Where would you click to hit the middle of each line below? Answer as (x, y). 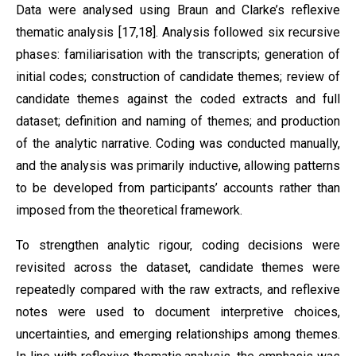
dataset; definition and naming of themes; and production (178, 121)
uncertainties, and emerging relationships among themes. (178, 334)
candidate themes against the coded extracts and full (178, 99)
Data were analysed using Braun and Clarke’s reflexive (178, 10)
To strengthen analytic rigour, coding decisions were (178, 245)
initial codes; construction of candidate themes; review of (178, 77)
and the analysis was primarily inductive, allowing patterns (178, 166)
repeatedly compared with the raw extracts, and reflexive (178, 290)
